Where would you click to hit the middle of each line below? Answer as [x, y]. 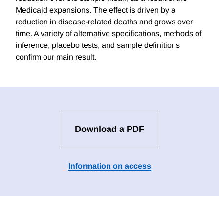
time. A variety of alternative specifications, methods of [109, 34]
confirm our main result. [56, 57]
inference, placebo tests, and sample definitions [98, 45]
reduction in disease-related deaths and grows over [104, 22]
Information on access [109, 166]
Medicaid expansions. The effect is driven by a [96, 10]
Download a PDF [109, 129]
